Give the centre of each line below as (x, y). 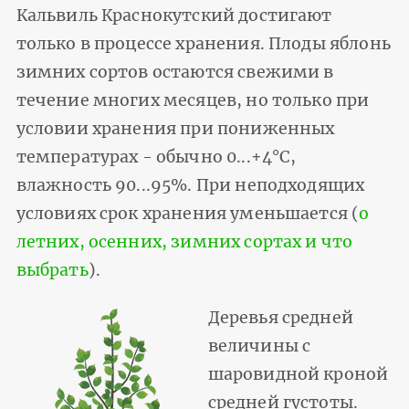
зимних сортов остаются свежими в (175, 73)
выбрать (52, 271)
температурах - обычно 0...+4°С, (156, 157)
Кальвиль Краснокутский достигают (174, 16)
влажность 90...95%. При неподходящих (190, 186)
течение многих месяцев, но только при (193, 101)
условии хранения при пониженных (175, 129)
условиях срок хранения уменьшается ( (188, 214)
